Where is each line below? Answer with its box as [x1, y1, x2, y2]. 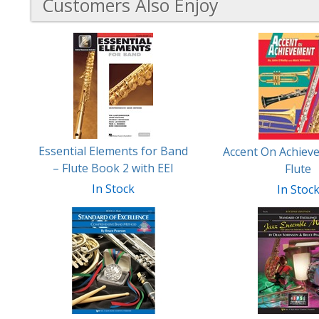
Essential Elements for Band [38, 143, 188, 159]
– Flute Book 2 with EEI [52, 160, 174, 176]
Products [31, 79, 79, 95]
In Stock [91, 181, 135, 197]
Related [31, 62, 71, 78]
